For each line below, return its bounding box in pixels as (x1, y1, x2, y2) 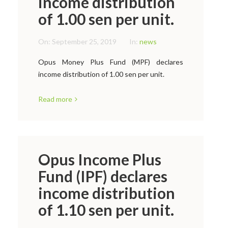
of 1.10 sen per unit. (38, 201, 174, 219)
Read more (38, 95, 72, 103)
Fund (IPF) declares (38, 167, 167, 185)
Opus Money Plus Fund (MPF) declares (38, 58, 183, 66)
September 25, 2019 (52, 37, 117, 46)
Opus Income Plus (38, 150, 161, 168)
